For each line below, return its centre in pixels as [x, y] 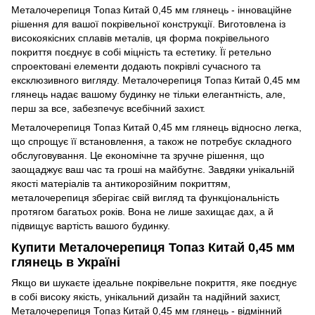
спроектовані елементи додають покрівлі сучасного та [136, 66]
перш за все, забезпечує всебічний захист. [108, 108]
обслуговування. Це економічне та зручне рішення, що [138, 155]
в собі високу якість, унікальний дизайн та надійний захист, [146, 297]
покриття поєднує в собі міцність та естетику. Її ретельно [141, 52]
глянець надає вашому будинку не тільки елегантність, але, [148, 94]
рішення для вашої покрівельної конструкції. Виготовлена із [148, 24]
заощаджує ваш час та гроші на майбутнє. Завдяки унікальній [153, 169]
